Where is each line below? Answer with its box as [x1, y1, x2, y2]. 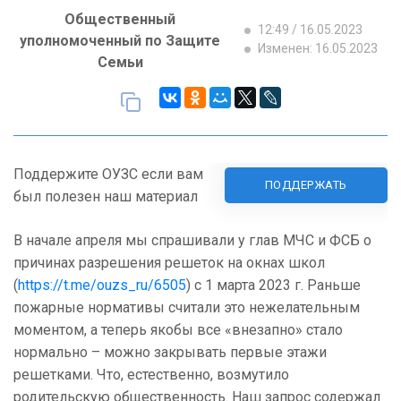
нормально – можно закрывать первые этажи [13, 344, 327, 362]
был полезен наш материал [13, 188, 198, 206]
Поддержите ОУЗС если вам [13, 166, 203, 183]
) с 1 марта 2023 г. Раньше [186, 277, 361, 294]
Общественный [64, 11, 175, 29]
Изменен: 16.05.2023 [255, 41, 378, 56]
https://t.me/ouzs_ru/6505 [18, 277, 186, 294]
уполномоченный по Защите [20, 32, 220, 50]
